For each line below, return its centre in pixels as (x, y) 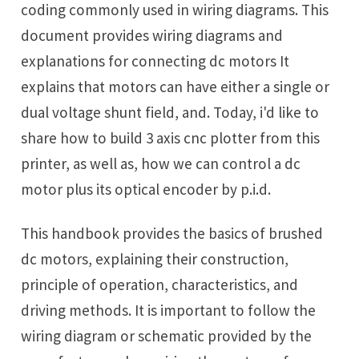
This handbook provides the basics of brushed (26, 233)
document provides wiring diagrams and (152, 36)
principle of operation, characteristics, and (160, 284)
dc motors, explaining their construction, (155, 258)
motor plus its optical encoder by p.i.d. (146, 190)
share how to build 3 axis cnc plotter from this (171, 138)
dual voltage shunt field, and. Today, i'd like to (170, 113)
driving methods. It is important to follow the (169, 310)
